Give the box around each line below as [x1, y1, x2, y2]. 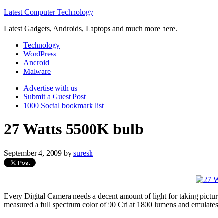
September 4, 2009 [4, 148, 62, 157]
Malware [23, 67, 51, 75]
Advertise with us [23, 84, 77, 92]
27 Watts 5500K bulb [4, 120, 144, 138]
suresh [73, 148, 93, 157]
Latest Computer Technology [4, 8, 93, 16]
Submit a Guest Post [23, 92, 86, 101]
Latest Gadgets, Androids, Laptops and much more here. [4, 24, 177, 33]
